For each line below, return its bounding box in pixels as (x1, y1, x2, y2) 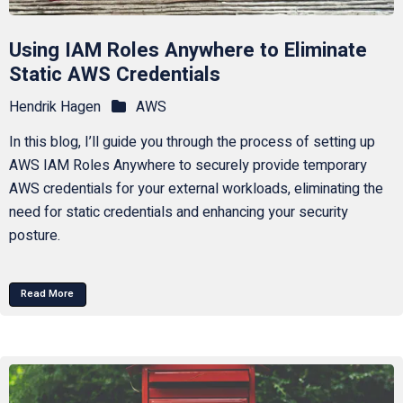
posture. (8, 225, 60, 247)
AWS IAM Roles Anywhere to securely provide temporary (8, 155, 367, 177)
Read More (21, 286, 75, 302)
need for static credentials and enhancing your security (8, 201, 348, 224)
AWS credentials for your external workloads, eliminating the (8, 178, 383, 201)
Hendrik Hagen (8, 96, 101, 119)
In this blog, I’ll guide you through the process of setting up (8, 131, 375, 154)
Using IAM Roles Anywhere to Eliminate (8, 35, 367, 65)
